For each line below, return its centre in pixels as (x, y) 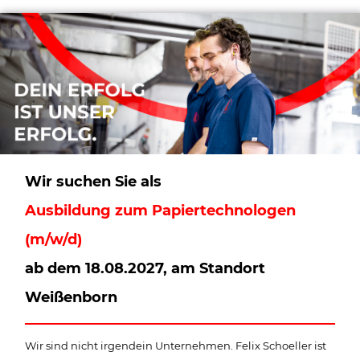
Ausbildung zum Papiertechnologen (161, 210)
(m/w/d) (54, 239)
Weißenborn (72, 297)
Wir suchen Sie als (94, 181)
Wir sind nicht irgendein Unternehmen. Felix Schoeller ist (176, 345)
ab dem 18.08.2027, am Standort (145, 268)
